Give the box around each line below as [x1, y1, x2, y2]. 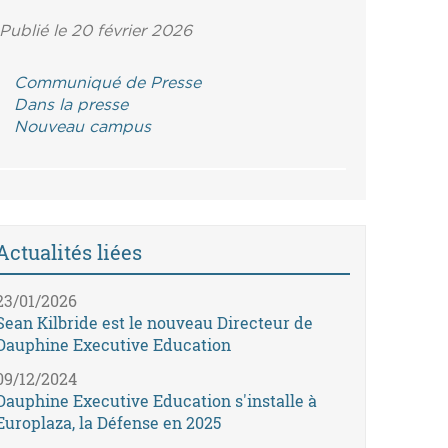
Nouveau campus [14, 118, 152, 135]
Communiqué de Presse [14, 74, 202, 91]
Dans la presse [14, 96, 129, 113]
